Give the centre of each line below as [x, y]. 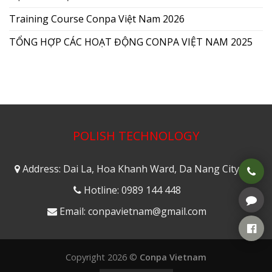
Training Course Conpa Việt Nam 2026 [97, 19]
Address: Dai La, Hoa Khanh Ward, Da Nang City [130, 169]
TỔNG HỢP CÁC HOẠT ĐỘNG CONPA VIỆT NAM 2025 [131, 42]
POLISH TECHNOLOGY [136, 136]
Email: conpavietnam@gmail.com [133, 211]
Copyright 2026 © [103, 257]
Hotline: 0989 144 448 [132, 190]
